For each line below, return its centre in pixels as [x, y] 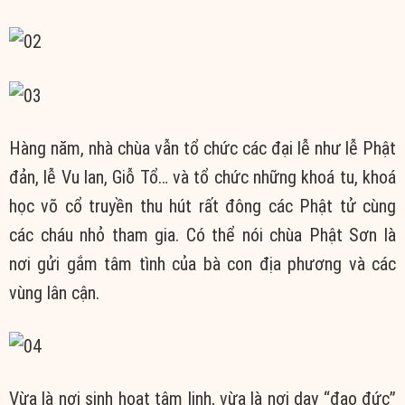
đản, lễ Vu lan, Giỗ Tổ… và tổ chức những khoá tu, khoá [202, 177]
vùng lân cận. [54, 292]
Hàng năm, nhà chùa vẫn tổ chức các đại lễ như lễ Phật [202, 148]
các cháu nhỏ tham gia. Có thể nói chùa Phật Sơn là [202, 235]
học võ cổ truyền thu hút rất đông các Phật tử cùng [202, 206]
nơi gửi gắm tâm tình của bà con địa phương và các [202, 264]
